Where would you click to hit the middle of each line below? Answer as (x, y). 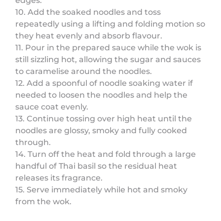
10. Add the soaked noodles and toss (88, 12)
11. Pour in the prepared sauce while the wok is (109, 47)
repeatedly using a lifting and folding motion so (110, 24)
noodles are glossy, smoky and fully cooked (101, 130)
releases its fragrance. (59, 178)
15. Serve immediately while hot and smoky (102, 189)
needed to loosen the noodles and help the (102, 95)
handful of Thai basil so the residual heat (96, 166)
